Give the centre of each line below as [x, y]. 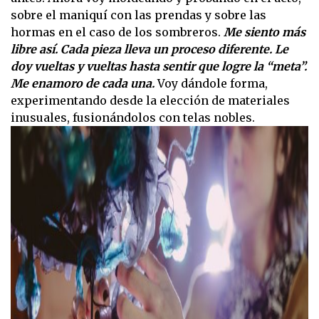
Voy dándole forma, [213, 84]
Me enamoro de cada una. [84, 84]
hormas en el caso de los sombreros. [116, 32]
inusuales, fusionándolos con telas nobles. [133, 118]
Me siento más [263, 32]
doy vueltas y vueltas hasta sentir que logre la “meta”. [159, 67]
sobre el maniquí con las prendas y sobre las [138, 15]
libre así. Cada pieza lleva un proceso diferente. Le [150, 49]
